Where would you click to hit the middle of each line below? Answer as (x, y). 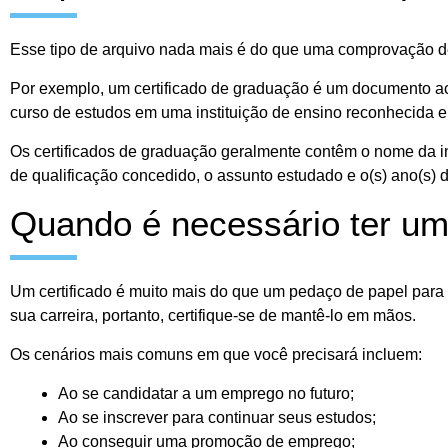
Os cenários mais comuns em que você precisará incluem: (216, 355)
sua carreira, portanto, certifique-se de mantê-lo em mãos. (215, 316)
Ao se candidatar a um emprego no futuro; (206, 394)
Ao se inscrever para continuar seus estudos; (217, 418)
